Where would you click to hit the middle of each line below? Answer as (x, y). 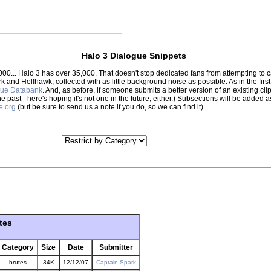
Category (18, 247)
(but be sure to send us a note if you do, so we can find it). (110, 107)
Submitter (116, 247)
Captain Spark (116, 262)
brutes (18, 262)
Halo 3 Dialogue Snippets (134, 56)
